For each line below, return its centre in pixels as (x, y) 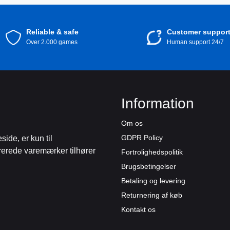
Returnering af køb (152, 195)
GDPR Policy (142, 138)
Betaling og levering (153, 181)
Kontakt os (138, 209)
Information (158, 103)
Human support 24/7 (195, 42)
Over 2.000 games (52, 42)
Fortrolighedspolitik (152, 152)
